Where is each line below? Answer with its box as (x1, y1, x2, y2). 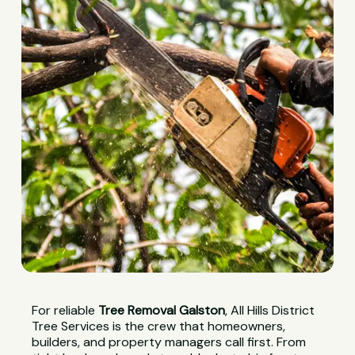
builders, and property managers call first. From (32, 334, 307, 351)
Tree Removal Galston (98, 302, 226, 319)
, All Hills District (225, 302, 315, 319)
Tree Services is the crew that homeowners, (32, 318, 286, 335)
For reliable (32, 302, 99, 319)
